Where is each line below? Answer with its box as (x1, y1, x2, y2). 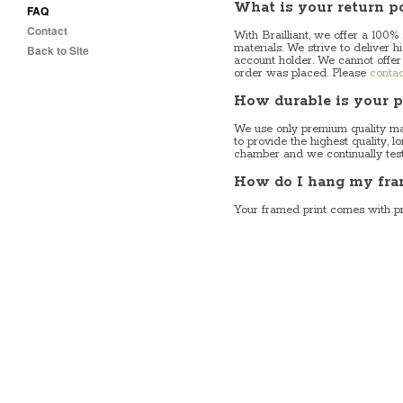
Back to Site (27, 42, 89, 58)
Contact (27, 22, 67, 39)
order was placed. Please (234, 67, 370, 80)
